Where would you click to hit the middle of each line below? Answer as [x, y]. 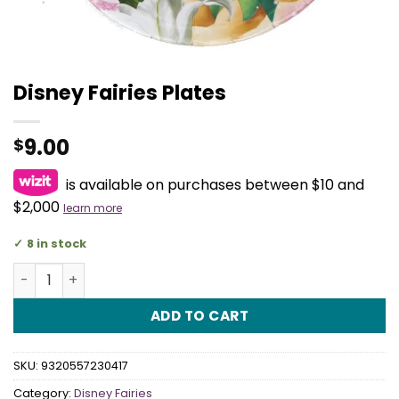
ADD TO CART [199, 315]
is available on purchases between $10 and [213, 185]
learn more [93, 208]
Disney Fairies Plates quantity [114, 271]
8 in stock [57, 243]
